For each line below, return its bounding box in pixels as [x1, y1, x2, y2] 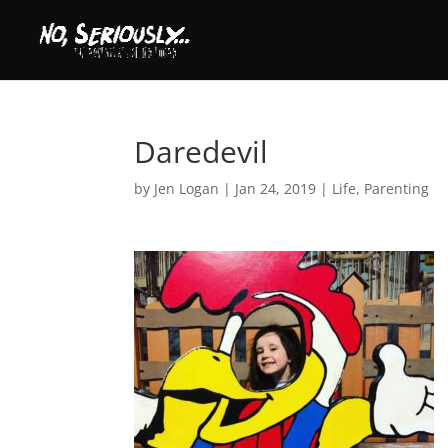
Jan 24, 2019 [235, 179, 317, 198]
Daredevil [134, 131, 269, 172]
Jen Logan [154, 179, 220, 198]
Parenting [364, 179, 430, 198]
